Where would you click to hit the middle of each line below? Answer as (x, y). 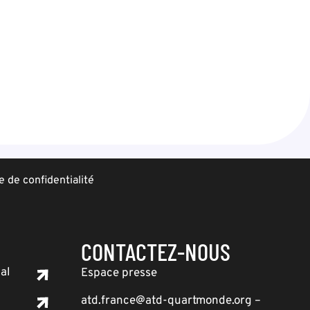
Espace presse (119, 273)
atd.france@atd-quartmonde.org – (171, 301)
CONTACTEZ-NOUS (156, 251)
